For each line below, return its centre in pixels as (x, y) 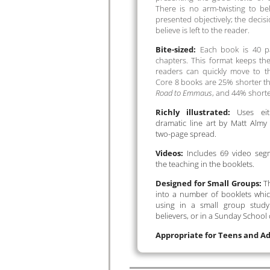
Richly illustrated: (193, 112)
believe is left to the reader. (202, 30)
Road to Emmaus (184, 93)
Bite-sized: (176, 49)
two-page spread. (186, 134)
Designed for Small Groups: (209, 183)
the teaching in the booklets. (205, 164)
